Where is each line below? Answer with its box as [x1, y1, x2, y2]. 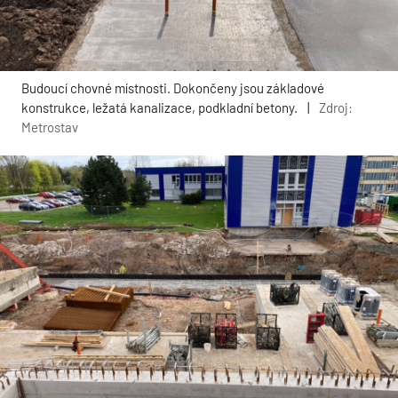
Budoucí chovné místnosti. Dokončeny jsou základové [21, 79, 324, 96]
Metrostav [21, 118, 78, 135]
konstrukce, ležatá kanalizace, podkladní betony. [21, 99, 298, 115]
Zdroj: [319, 99, 353, 115]
